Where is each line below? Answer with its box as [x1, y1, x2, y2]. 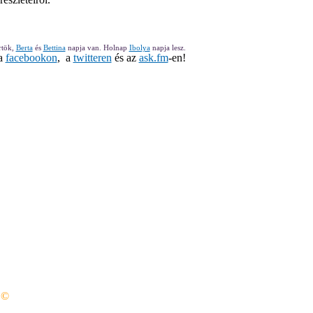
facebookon [5, 51, 57, 64]
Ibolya [129, 43, 150, 52]
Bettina [43, 43, 66, 52]
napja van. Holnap [65, 43, 129, 52]
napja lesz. [150, 43, 186, 52]
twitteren [73, 51, 112, 64]
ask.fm [138, 51, 168, 64]
